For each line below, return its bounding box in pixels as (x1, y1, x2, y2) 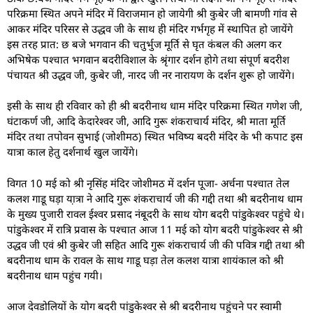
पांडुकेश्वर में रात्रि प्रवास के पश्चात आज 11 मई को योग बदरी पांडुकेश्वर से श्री (7, 221, 303, 236)
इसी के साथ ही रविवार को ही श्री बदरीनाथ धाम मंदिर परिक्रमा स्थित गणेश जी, (7, 99, 303, 113)
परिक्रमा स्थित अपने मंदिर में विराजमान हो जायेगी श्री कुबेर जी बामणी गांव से (7, 6, 297, 20)
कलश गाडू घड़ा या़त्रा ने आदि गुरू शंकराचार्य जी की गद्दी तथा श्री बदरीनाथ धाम (7, 191, 303, 205)
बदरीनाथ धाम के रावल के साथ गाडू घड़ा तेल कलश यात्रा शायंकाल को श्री (7, 252, 284, 267)
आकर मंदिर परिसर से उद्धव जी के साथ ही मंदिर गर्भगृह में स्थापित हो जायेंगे (7, 21, 293, 36)
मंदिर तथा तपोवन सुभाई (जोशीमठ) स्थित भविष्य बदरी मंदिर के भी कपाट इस (7, 129, 303, 144)
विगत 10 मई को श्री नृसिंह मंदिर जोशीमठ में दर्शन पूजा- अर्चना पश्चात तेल (7, 175, 289, 190)
